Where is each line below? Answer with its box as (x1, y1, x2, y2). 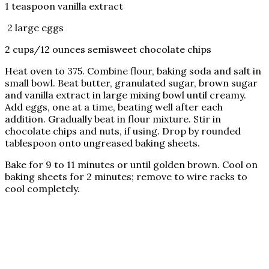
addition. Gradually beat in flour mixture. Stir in (5, 112, 221, 125)
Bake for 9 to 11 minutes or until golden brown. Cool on (5, 158, 258, 171)
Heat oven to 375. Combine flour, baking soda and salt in (5, 64, 261, 77)
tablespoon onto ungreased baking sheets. (5, 136, 200, 149)
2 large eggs (5, 21, 64, 34)
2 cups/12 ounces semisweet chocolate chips (5, 43, 211, 55)
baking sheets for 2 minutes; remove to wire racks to (5, 170, 247, 183)
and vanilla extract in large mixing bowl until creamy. (5, 88, 246, 101)
